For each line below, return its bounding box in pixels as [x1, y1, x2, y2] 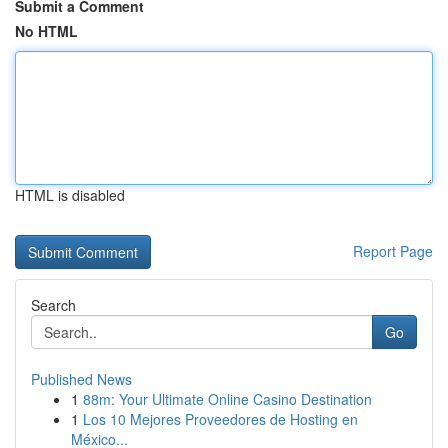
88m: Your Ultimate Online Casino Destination [83, 389, 372, 409]
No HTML [15, 21, 78, 41]
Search [31, 295, 76, 315]
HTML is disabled [15, 185, 125, 205]
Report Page [353, 241, 433, 261]
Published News [31, 369, 132, 389]
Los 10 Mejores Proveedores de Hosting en [83, 409, 358, 429]
